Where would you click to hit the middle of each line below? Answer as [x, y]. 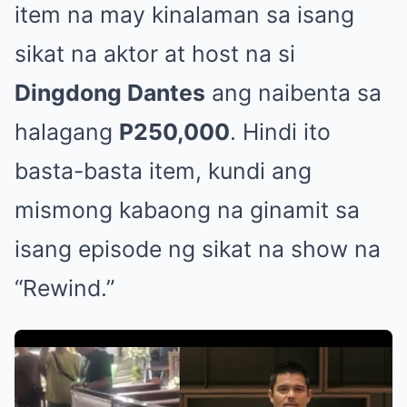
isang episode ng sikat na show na [198, 248]
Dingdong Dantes [110, 92]
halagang [67, 131]
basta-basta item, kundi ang [163, 170]
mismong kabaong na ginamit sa [187, 209]
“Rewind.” [65, 288]
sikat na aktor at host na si [155, 53]
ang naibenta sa [293, 92]
